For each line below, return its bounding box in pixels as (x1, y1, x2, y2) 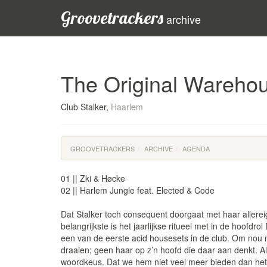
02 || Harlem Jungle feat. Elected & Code (61, 184, 215, 196)
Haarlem (111, 101, 143, 113)
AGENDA (182, 144, 210, 153)
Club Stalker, (61, 101, 111, 113)
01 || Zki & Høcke (61, 172, 125, 184)
